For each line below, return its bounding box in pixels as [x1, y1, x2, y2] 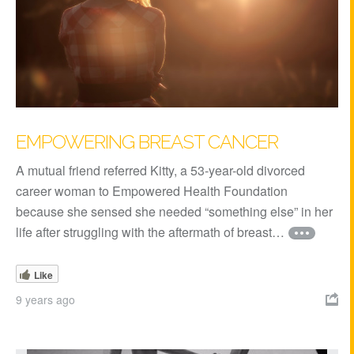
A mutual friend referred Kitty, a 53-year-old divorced [16, 161, 305, 180]
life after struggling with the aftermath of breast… [16, 223, 284, 242]
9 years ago [16, 292, 75, 308]
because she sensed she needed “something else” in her [16, 202, 333, 221]
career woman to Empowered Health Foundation [16, 182, 288, 201]
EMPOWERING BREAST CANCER [16, 130, 278, 154]
